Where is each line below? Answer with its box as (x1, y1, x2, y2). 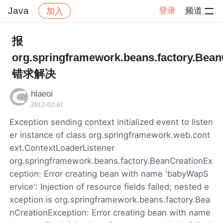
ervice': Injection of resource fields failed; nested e (9, 181, 210, 192)
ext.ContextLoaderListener (9, 142, 115, 153)
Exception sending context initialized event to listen (9, 116, 214, 127)
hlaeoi (31, 89, 53, 99)
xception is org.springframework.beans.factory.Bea (9, 194, 211, 205)
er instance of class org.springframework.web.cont (9, 129, 211, 140)
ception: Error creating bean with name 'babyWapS (9, 168, 209, 179)
